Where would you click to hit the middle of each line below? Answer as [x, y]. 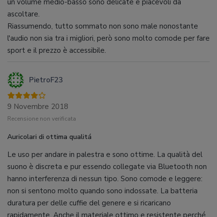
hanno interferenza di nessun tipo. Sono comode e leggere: [105, 178]
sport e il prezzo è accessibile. [57, 50]
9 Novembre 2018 [38, 106]
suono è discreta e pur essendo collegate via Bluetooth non [107, 166]
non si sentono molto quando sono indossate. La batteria [102, 191]
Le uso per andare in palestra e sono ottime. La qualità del [105, 154]
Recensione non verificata [42, 118]
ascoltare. [23, 14]
